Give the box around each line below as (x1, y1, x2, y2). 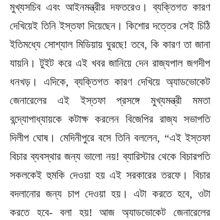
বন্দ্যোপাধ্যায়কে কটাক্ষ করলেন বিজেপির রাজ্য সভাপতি (10, 112, 210, 125)
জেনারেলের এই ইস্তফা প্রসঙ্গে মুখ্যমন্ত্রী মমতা (10, 94, 210, 107)
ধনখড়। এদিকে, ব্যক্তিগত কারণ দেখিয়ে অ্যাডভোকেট (10, 75, 210, 88)
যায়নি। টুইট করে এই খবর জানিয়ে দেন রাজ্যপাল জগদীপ (10, 56, 210, 69)
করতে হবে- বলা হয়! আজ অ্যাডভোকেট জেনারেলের (10, 206, 210, 219)
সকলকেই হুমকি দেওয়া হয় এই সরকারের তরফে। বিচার (10, 168, 210, 181)
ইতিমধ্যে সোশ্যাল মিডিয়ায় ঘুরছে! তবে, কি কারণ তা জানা (10, 38, 210, 51)
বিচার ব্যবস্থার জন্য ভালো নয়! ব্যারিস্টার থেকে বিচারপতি (10, 150, 210, 163)
